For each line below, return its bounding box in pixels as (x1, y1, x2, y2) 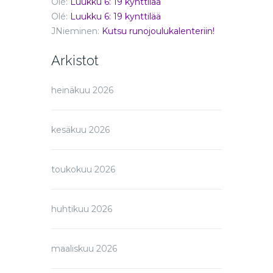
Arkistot (51, 52, 99, 69)
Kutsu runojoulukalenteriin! (102, 26, 214, 37)
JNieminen (51, 26, 97, 37)
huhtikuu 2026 (51, 204, 112, 215)
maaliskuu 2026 (51, 243, 117, 255)
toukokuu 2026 (51, 164, 115, 175)
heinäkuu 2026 (51, 85, 113, 96)
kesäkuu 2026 (51, 124, 110, 136)
